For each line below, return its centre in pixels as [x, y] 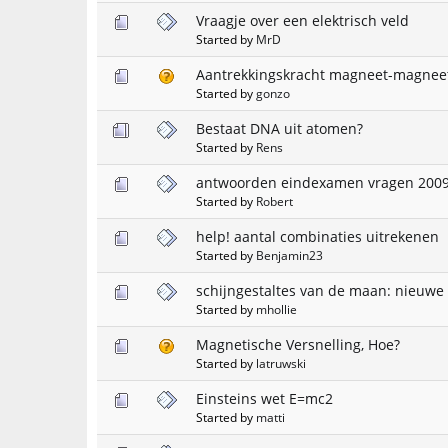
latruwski [281, 362]
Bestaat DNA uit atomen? [279, 128]
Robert [274, 200]
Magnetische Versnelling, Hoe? [298, 344]
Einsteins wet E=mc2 [264, 398]
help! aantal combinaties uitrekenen [317, 236]
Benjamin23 [289, 254]
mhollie [276, 308]
